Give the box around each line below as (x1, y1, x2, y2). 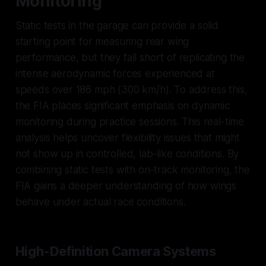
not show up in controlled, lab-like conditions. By (15, 147, 239, 160)
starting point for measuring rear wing (15, 35, 189, 47)
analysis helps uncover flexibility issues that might (15, 131, 240, 144)
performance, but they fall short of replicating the (15, 51, 245, 64)
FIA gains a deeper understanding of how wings (15, 179, 237, 192)
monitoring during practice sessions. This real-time (15, 115, 245, 128)
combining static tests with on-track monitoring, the (15, 163, 250, 176)
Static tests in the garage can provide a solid (15, 19, 218, 31)
